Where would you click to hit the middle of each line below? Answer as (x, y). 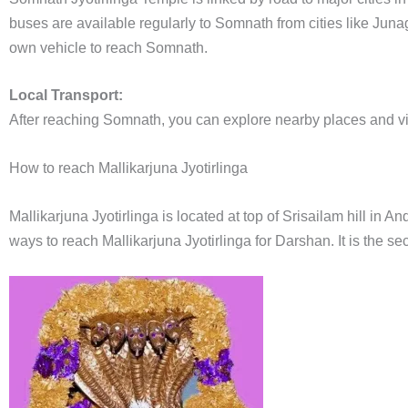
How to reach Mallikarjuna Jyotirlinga (128, 168)
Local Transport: (66, 96)
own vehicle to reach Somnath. (108, 47)
